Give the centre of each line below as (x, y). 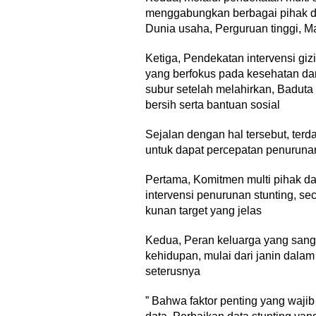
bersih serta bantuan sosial (213, 105)
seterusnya (173, 271)
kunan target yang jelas (204, 211)
